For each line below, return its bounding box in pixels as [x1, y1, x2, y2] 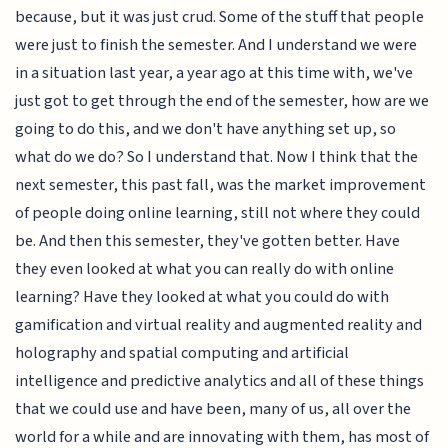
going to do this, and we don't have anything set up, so [15, 116, 397, 141]
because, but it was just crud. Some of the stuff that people [15, 4, 425, 29]
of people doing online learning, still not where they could [15, 200, 421, 225]
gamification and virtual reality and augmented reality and [15, 312, 423, 337]
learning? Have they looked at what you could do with [15, 284, 390, 309]
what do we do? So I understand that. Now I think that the [15, 144, 419, 169]
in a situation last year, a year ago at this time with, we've [15, 60, 414, 85]
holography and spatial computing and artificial [15, 340, 350, 365]
